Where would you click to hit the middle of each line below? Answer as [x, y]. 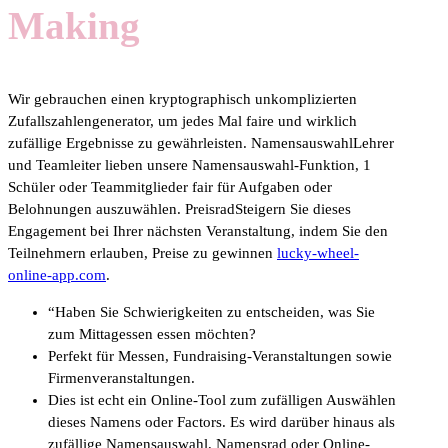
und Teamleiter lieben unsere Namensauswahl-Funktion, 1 [189, 164]
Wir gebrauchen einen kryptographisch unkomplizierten [182, 98]
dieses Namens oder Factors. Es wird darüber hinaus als [221, 421]
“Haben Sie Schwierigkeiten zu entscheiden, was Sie [211, 311]
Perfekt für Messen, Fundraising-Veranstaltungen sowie [220, 355]
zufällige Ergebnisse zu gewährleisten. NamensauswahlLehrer [201, 142]
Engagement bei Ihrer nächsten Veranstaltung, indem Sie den [198, 230]
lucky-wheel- [318, 252]
